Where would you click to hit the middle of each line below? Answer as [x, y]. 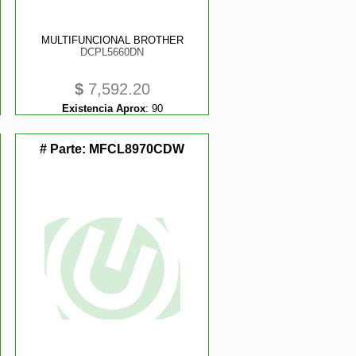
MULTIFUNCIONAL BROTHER [112, 40]
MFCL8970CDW [137, 149]
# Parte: [65, 149]
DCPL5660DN [112, 52]
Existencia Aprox [103, 108]
